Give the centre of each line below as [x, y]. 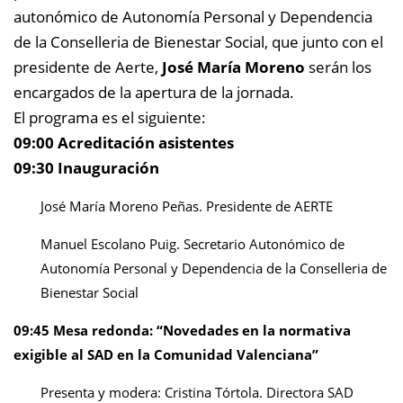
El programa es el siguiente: [110, 117]
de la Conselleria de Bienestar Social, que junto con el [198, 42]
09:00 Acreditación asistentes [124, 143]
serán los [338, 67]
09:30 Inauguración [86, 168]
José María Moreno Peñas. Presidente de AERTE [187, 206]
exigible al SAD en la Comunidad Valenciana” [166, 354]
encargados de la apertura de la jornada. [154, 92]
